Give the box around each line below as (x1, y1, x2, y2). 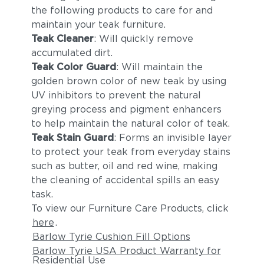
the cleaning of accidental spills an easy (31, 174, 219, 186)
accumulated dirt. (31, 47, 113, 58)
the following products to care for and (31, 5, 213, 16)
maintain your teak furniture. (31, 19, 166, 30)
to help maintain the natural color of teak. (31, 118, 230, 129)
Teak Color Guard (31, 61, 116, 72)
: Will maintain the (115, 61, 203, 72)
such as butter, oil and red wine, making (31, 160, 217, 171)
